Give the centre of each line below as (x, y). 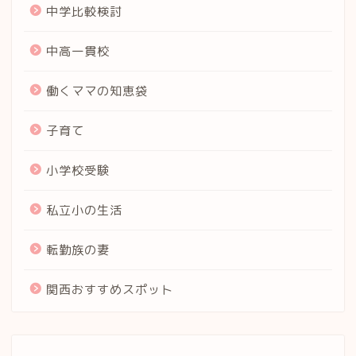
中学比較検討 (84, 11)
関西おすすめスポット (110, 289)
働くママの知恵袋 (97, 91)
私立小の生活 (84, 210)
